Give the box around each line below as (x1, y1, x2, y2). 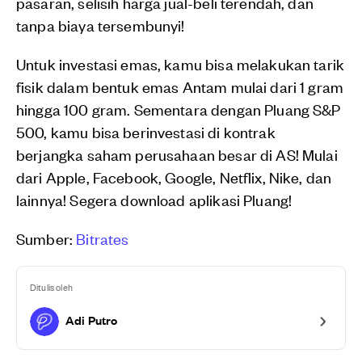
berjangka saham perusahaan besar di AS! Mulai (16, 144, 338, 165)
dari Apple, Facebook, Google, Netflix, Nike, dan (16, 166, 332, 187)
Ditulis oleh (30, 280, 73, 295)
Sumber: (16, 228, 77, 249)
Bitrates (76, 228, 129, 249)
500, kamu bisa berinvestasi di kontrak (16, 121, 276, 142)
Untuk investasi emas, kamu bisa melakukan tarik (16, 53, 345, 74)
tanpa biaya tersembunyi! (16, 15, 185, 36)
